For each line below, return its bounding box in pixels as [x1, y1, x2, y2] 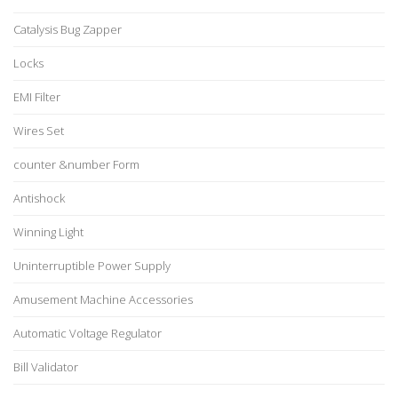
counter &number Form [13, 156, 139, 172]
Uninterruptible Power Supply [13, 258, 171, 274]
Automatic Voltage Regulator [13, 325, 162, 341]
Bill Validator [13, 359, 78, 375]
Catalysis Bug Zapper [13, 21, 122, 37]
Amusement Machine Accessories [13, 291, 193, 307]
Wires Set [13, 123, 64, 139]
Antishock [13, 190, 65, 206]
